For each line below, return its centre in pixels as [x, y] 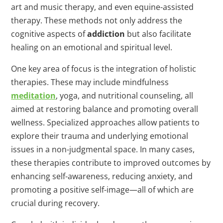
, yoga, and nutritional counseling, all [125, 96]
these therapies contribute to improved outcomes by [111, 163]
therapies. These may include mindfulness [90, 82]
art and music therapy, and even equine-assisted [103, 7]
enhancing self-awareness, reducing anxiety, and [102, 176]
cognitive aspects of [49, 34]
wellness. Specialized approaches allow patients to [106, 123]
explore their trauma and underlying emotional [100, 136]
